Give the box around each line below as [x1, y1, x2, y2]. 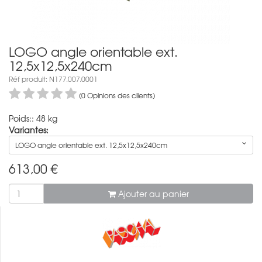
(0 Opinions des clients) [79, 89, 155, 101]
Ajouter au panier [116, 187, 189, 199]
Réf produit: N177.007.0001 [9, 73, 98, 84]
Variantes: [9, 123, 49, 136]
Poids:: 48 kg [9, 112, 57, 124]
